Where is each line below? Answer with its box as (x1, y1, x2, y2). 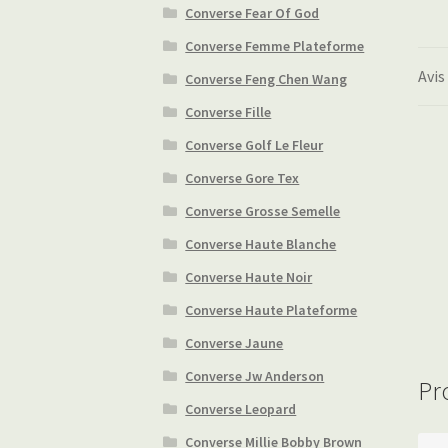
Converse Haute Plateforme (185, 301, 358, 320)
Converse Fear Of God (185, 4, 320, 23)
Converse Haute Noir (185, 268, 313, 287)
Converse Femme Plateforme (185, 37, 365, 56)
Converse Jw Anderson (185, 367, 325, 386)
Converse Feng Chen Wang (185, 70, 348, 89)
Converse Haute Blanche (185, 235, 337, 254)
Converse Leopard (185, 400, 297, 419)
